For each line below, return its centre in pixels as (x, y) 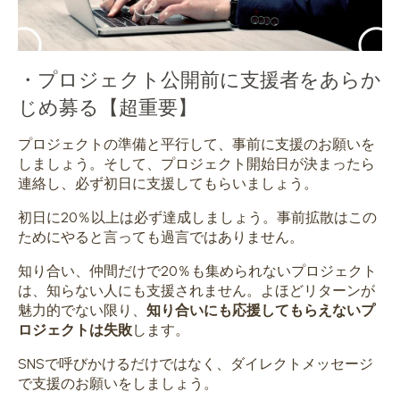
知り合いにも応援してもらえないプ (261, 311)
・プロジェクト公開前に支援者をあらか (200, 79)
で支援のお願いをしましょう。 (118, 384)
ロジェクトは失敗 (75, 330)
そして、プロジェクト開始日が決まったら (239, 164)
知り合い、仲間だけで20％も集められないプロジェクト (197, 271)
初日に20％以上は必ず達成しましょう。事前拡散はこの (197, 218)
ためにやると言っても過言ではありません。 (161, 237)
